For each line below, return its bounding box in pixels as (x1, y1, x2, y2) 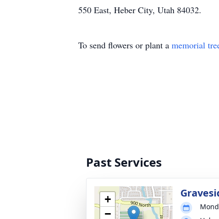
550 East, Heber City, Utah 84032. (78, 4, 201, 16)
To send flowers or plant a (78, 39, 172, 51)
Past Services (86, 154, 162, 170)
